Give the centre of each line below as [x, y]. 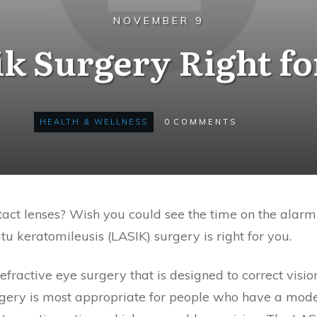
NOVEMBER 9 [158, 21]
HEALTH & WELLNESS [93, 122]
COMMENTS [205, 122]
